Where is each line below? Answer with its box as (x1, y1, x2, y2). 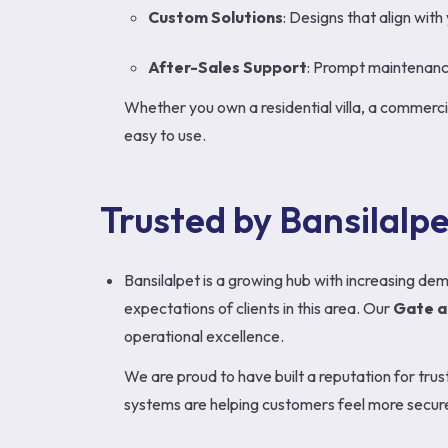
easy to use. (124, 125, 206, 145)
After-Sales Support (148, 57, 307, 77)
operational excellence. (124, 326, 284, 346)
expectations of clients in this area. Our (124, 298, 393, 318)
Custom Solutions (148, 7, 283, 27)
